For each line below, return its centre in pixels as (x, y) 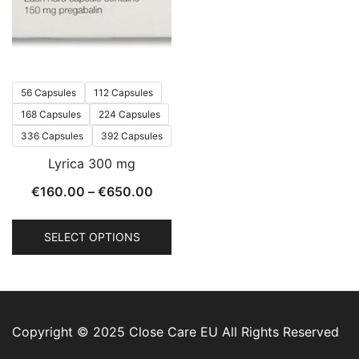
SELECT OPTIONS (92, 237)
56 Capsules (48, 93)
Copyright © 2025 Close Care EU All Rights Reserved (175, 331)
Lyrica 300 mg (92, 163)
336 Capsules (52, 136)
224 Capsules (129, 114)
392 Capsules (132, 136)
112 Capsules (123, 93)
